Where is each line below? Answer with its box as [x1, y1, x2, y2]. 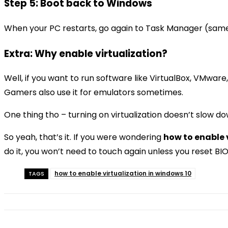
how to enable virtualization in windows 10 [54, 169, 191, 178]
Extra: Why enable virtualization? [4, 46, 167, 61]
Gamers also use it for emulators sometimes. [4, 87, 183, 99]
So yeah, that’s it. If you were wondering [4, 131, 163, 144]
